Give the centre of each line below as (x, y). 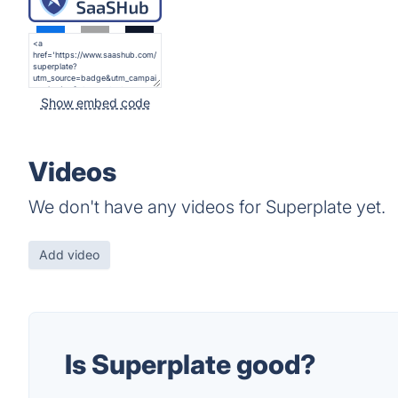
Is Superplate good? (191, 364)
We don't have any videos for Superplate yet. (207, 207)
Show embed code (95, 103)
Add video (69, 255)
